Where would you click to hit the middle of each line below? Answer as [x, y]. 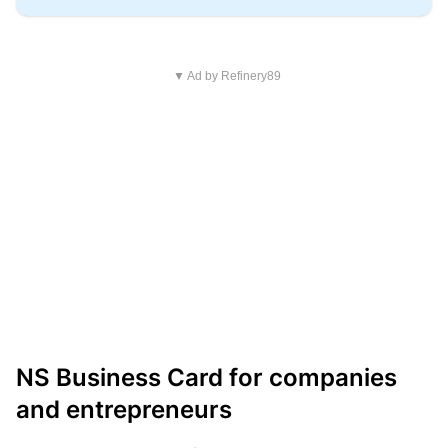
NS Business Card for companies [206, 377]
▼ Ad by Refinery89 [226, 76]
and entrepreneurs [124, 409]
